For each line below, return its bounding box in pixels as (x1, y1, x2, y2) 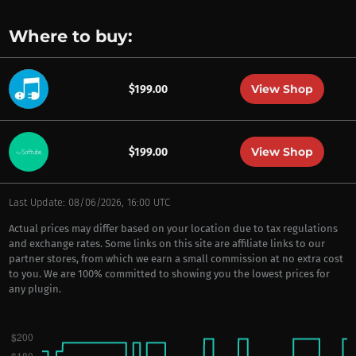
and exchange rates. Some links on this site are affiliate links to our (8, 238, 325, 250)
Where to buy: (8, 26, 133, 46)
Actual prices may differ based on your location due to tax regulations (8, 222, 338, 234)
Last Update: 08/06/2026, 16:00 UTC (8, 196, 170, 208)
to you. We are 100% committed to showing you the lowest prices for (8, 268, 330, 280)
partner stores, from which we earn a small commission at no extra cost (8, 253, 343, 265)
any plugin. (8, 283, 61, 295)
